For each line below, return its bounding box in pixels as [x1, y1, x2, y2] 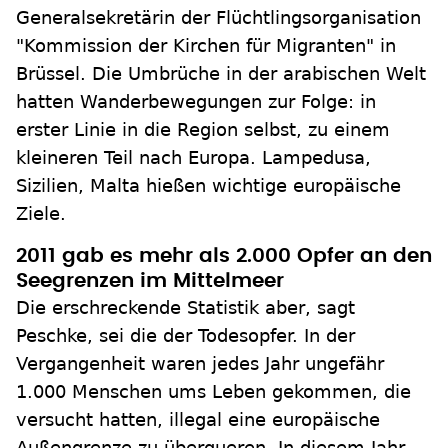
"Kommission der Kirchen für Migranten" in [16, 35, 396, 56]
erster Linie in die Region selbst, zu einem [16, 119, 390, 140]
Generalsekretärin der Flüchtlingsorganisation [16, 7, 421, 28]
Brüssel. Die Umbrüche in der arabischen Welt [16, 63, 426, 84]
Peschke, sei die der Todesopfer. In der [16, 325, 355, 346]
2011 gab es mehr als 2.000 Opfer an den [16, 246, 432, 266]
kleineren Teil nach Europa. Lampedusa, [16, 147, 371, 168]
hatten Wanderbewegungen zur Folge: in [16, 91, 376, 112]
